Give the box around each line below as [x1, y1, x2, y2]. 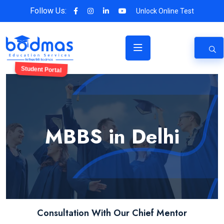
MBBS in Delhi [44, 121, 179, 151]
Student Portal [21, 65, 62, 74]
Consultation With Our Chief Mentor [37, 206, 187, 219]
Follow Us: [30, 6, 66, 15]
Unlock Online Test [136, 7, 194, 15]
